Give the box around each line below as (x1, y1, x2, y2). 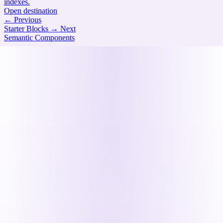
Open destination (4, 6, 57, 15)
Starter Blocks (4, 24, 48, 33)
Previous (14, 15, 41, 24)
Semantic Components (4, 33, 75, 42)
